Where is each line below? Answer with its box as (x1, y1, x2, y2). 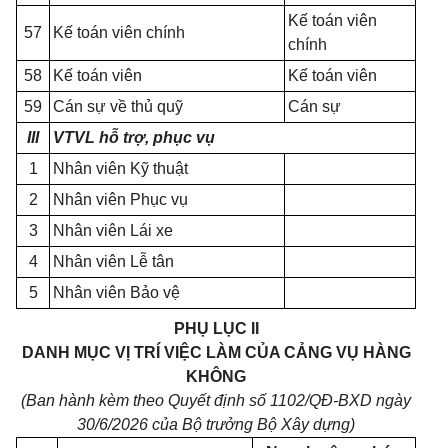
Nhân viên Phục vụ (53, 191, 188, 208)
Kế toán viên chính (53, 24, 185, 41)
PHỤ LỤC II (173, 320, 259, 337)
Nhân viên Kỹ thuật (53, 160, 188, 177)
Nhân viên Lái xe (53, 222, 173, 239)
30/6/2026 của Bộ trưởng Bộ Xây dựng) (77, 416, 355, 433)
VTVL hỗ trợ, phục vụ (53, 129, 215, 146)
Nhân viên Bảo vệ (53, 284, 180, 301)
